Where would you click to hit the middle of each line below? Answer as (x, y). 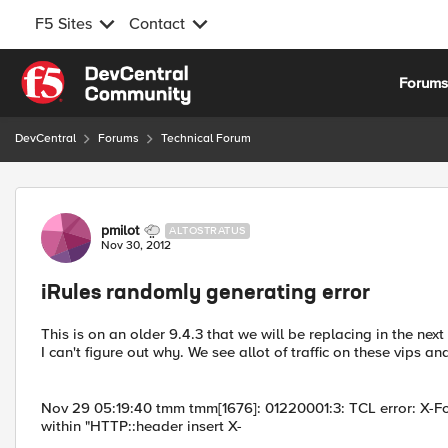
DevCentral (45, 138)
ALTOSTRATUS (207, 230)
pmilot (120, 230)
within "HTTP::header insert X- (141, 426)
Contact (157, 24)
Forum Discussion (121, 198)
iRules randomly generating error (205, 294)
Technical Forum (206, 138)
